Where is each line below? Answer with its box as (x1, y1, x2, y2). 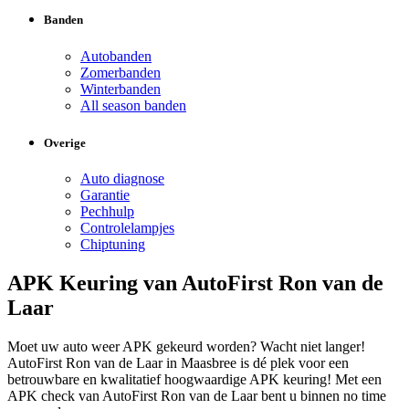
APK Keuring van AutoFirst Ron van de (7, 270, 383, 295)
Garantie (80, 186, 130, 203)
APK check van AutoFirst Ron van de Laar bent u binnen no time (7, 387, 386, 404)
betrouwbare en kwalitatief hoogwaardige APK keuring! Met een (7, 371, 382, 387)
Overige (44, 135, 86, 150)
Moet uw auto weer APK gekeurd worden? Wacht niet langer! (7, 338, 365, 354)
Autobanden (80, 47, 152, 64)
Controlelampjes (80, 219, 174, 236)
